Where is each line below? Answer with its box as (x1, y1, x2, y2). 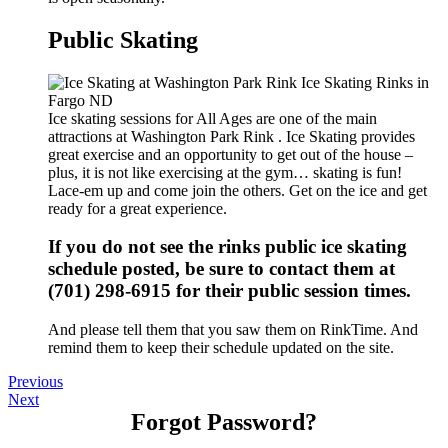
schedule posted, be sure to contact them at (48, 258, 395, 280)
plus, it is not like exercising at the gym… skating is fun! (48, 163, 402, 181)
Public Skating (48, 26, 198, 53)
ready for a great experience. (48, 199, 227, 217)
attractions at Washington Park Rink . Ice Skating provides (48, 127, 415, 145)
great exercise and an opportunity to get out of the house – (48, 145, 413, 163)
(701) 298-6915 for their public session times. (48, 280, 411, 302)
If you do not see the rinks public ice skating (48, 236, 407, 258)
